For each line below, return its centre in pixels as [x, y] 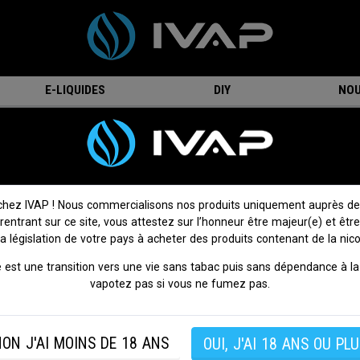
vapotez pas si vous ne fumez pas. [180, 284]
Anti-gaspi [180, 143]
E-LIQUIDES [76, 90]
